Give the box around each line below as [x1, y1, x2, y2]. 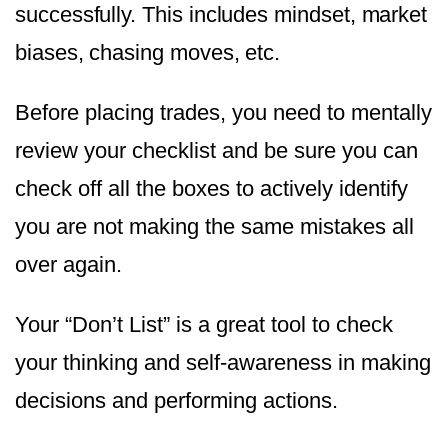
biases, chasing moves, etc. [15, 40, 281, 66]
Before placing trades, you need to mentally [15, 100, 432, 126]
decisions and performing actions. [15, 388, 338, 414]
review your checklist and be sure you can [15, 138, 418, 164]
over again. [15, 252, 122, 278]
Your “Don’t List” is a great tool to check [15, 312, 393, 338]
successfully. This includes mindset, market [15, 2, 428, 28]
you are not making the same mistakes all [15, 214, 414, 240]
